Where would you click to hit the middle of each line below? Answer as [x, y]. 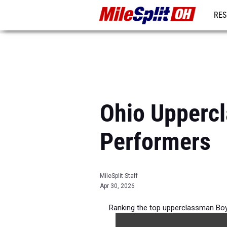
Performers [155, 142]
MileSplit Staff [119, 176]
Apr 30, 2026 [117, 186]
